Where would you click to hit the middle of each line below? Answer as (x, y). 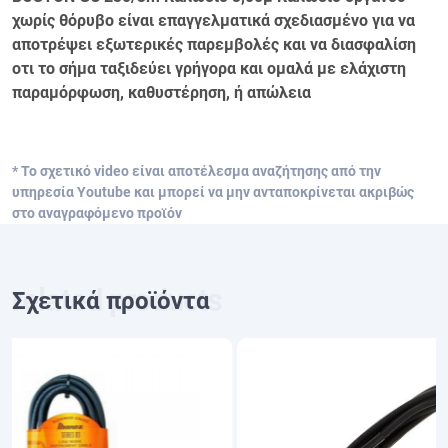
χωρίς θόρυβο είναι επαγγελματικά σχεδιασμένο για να (213, 20)
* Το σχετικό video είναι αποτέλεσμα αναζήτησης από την (196, 171)
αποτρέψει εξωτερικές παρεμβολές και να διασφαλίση (214, 44)
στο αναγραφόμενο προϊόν (97, 213)
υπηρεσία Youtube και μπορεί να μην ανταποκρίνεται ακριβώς (213, 192)
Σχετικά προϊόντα (111, 301)
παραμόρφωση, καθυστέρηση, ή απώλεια (161, 92)
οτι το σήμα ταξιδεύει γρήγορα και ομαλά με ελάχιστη (209, 68)
